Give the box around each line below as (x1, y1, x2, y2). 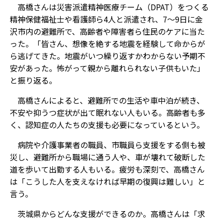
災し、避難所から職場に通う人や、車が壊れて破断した (10, 151, 205, 163)
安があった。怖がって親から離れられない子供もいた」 (10, 62, 205, 74)
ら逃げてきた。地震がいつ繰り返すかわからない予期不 (10, 50, 205, 62)
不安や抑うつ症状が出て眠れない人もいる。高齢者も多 (10, 107, 205, 118)
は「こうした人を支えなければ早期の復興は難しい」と (10, 175, 205, 187)
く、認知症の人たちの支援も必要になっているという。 (10, 119, 204, 131)
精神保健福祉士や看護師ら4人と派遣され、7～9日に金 (10, 13, 203, 25)
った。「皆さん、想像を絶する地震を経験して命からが (10, 38, 205, 49)
